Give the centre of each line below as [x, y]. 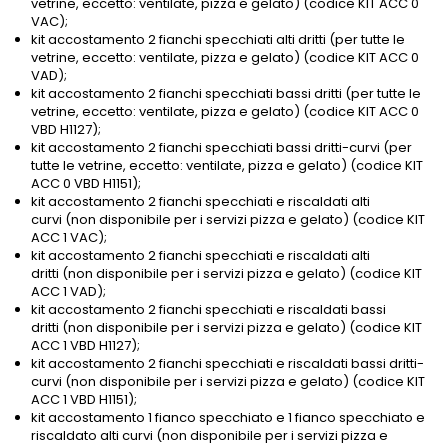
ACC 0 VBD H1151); [86, 184]
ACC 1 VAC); [69, 238]
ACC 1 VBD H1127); [85, 346]
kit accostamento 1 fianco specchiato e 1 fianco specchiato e [228, 418]
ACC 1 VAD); [68, 292]
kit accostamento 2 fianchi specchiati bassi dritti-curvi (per [221, 148]
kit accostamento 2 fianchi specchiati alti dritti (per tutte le [218, 40]
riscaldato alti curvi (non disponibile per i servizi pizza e [209, 436]
